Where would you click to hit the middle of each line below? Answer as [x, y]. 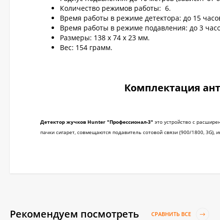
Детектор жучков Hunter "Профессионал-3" [97, 122]
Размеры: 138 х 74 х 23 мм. [105, 38]
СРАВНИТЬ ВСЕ [172, 214]
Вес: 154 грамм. [86, 47]
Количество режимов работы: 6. [115, 8]
